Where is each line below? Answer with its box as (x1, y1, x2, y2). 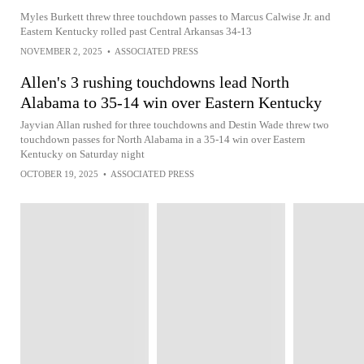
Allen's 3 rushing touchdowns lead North (20, 73, 289, 91)
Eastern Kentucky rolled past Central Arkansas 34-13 (20, 25, 252, 37)
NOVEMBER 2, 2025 (20, 46, 102, 56)
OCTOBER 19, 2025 (20, 169, 98, 179)
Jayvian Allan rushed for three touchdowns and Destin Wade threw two (20, 119, 329, 131)
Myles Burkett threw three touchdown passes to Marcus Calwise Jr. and (20, 11, 331, 23)
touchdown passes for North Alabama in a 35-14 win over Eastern (20, 133, 305, 145)
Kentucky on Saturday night (20, 148, 145, 160)
